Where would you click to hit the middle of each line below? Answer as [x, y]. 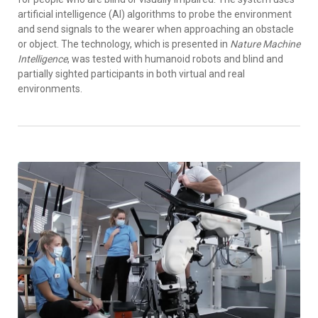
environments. [50, 89]
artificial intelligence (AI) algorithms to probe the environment [155, 15]
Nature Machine [265, 44]
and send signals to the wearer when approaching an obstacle [156, 29]
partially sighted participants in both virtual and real [131, 74]
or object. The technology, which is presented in [124, 44]
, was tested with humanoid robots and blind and [175, 59]
